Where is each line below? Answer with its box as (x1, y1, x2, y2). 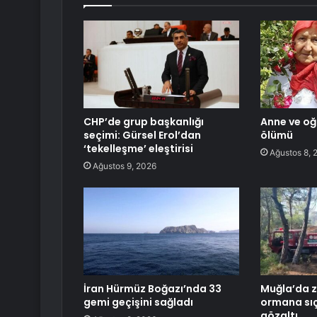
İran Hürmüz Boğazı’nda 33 (83, 282, 221, 296)
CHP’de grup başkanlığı (83, 115, 204, 129)
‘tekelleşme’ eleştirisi (83, 142, 193, 156)
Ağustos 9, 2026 (93, 161, 156, 172)
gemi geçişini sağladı (83, 295, 193, 310)
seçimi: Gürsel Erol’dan (83, 128, 201, 143)
